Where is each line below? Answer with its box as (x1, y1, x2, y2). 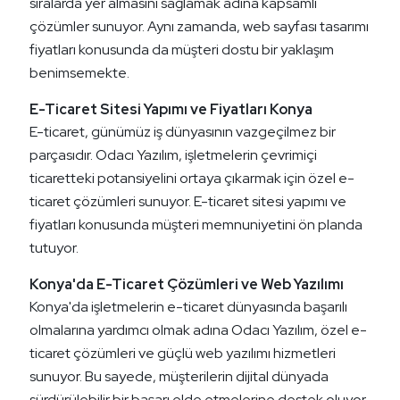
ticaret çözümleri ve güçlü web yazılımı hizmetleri (29, 344, 336, 363)
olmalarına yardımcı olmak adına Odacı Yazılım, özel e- (29, 321, 367, 340)
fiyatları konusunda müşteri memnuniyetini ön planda (29, 215, 362, 235)
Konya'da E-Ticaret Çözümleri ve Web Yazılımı (29, 275, 344, 295)
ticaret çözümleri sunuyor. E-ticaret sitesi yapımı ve (29, 192, 346, 212)
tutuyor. (29, 238, 79, 258)
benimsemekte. (29, 63, 129, 83)
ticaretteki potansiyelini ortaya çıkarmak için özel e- (29, 169, 354, 188)
